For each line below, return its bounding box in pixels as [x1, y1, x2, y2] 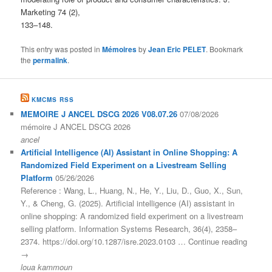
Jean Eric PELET [148, 43, 206, 55]
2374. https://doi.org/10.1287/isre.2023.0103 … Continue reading [21, 236, 248, 248]
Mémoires [102, 43, 137, 55]
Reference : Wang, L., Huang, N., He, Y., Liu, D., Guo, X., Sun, [21, 185, 243, 197]
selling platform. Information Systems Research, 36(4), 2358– [21, 223, 237, 235]
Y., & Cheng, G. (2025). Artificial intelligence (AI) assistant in [21, 197, 235, 209]
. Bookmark [206, 43, 243, 54]
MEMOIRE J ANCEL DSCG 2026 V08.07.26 [21, 108, 178, 120]
